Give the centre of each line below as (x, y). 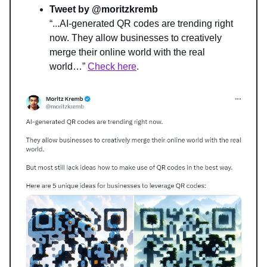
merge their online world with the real (127, 52)
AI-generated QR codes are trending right (146, 24)
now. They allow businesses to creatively (136, 38)
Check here (112, 67)
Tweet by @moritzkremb (104, 10)
